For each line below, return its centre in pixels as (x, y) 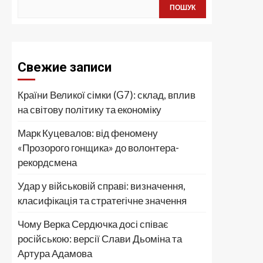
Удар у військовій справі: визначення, (102, 186)
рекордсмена (47, 162)
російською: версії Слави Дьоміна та (100, 239)
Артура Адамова (55, 253)
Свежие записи (65, 67)
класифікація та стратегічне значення (102, 200)
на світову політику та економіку (90, 109)
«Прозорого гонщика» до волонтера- (98, 148)
